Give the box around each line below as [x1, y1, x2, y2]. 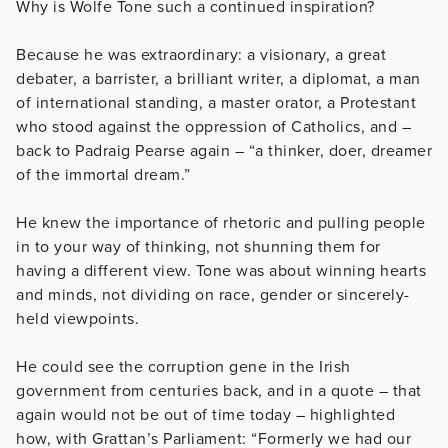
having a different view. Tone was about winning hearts [16, 260, 426, 281]
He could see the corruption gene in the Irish [16, 356, 351, 377]
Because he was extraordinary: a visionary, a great [16, 44, 386, 65]
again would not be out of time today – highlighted [16, 404, 395, 425]
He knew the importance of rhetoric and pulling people [16, 212, 426, 233]
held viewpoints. [16, 308, 139, 329]
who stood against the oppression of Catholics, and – [16, 116, 411, 137]
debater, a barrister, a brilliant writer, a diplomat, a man [16, 68, 421, 89]
